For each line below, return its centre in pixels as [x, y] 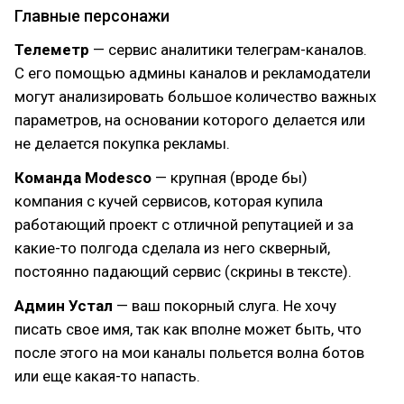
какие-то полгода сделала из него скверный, [172, 248]
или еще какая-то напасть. [107, 376]
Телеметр [52, 50]
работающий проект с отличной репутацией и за [184, 225]
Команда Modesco [85, 178]
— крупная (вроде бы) [231, 178]
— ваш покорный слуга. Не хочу [225, 306]
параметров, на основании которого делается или [190, 120]
